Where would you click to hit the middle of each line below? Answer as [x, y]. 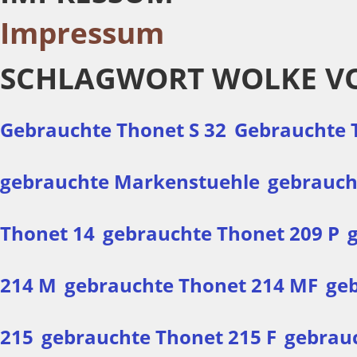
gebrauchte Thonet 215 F [159, 337]
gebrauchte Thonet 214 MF [191, 285]
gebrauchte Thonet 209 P [221, 233]
